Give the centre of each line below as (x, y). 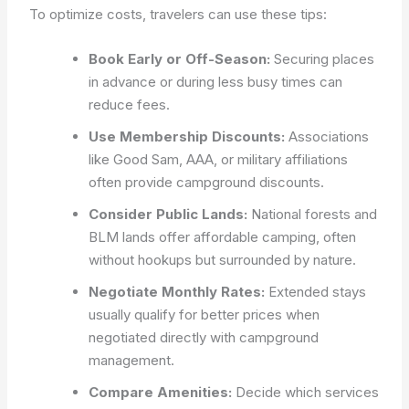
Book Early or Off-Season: (180, 59)
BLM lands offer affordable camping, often (223, 237)
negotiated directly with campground (204, 337)
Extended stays (316, 292)
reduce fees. (130, 105)
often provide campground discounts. (207, 182)
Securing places (323, 59)
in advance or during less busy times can (216, 82)
